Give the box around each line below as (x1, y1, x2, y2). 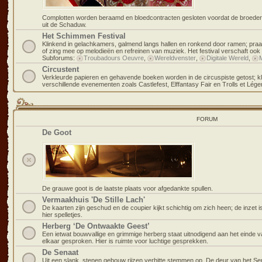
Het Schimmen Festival (42, 32, 126, 40)
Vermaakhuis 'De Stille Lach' (42, 195, 145, 204)
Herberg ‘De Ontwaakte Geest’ (42, 222, 150, 230)
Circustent (42, 65, 79, 74)
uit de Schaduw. (42, 21, 87, 28)
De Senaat (42, 248, 78, 257)
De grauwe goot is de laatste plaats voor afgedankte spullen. (42, 185, 213, 192)
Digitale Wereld (206, 54, 249, 61)
